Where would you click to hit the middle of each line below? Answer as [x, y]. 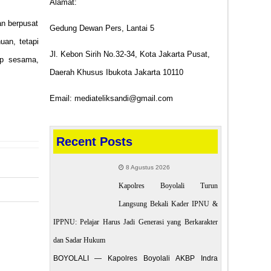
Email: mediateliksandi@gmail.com [111, 98]
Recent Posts [94, 141]
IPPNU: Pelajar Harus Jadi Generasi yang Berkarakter [135, 222]
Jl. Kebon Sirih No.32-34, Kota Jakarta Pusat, [129, 54]
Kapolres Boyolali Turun [168, 185]
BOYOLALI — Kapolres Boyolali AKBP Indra [135, 258]
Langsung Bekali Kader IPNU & [168, 204]
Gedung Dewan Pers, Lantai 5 [102, 28]
